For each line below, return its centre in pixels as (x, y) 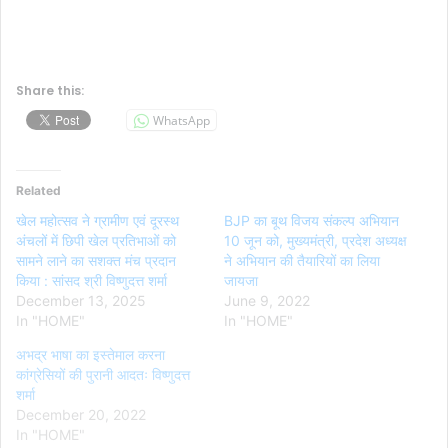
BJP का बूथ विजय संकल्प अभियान (311, 221)
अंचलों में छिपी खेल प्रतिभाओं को (96, 241)
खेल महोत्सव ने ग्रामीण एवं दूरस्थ (97, 221)
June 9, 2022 (267, 301)
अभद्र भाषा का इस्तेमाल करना (90, 355)
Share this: (50, 91)
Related (38, 191)
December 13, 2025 (81, 301)
